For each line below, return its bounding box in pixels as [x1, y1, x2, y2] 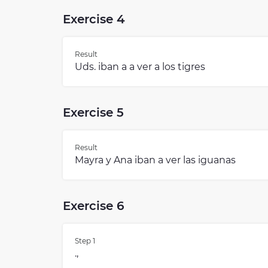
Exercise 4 [63, 12, 125, 27]
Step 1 [75, 236, 95, 246]
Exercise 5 [63, 105, 124, 120]
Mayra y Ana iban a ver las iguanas [75, 154, 236, 166]
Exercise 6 [63, 199, 124, 214]
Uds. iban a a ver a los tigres [75, 61, 205, 73]
